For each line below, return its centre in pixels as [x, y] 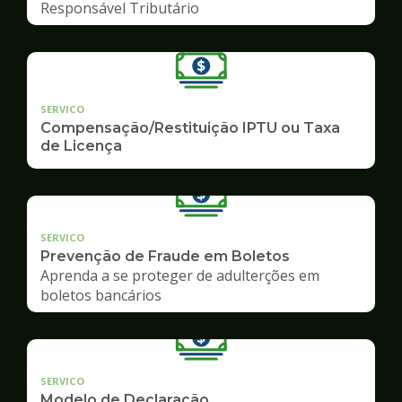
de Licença [81, 145]
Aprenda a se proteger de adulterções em [180, 275]
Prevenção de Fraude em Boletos [165, 256]
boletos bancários [101, 295]
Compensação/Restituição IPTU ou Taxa [190, 127]
